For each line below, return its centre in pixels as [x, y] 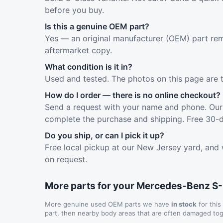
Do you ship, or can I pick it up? [105, 136]
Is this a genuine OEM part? [97, 27]
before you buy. [74, 10]
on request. [66, 160]
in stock [184, 204]
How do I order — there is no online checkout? [133, 95]
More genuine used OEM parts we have [108, 204]
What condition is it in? [89, 67]
